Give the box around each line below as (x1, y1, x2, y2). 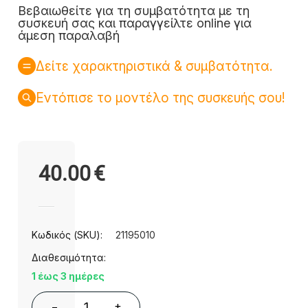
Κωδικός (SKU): (32, 229, 102, 241)
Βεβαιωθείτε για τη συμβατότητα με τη (18, 3, 250, 19)
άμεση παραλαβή (18, 28, 120, 43)
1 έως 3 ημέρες (32, 270, 104, 283)
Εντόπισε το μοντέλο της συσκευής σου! (36, 89, 285, 106)
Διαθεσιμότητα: (32, 252, 106, 264)
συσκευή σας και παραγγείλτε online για (18, 16, 252, 31)
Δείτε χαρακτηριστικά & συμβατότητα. (36, 58, 272, 74)
